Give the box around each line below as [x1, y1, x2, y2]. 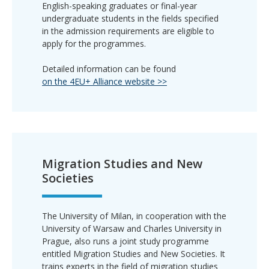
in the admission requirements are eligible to [42, 25, 214, 37]
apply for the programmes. [42, 37, 146, 49]
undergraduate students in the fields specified [42, 12, 219, 24]
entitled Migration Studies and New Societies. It [42, 247, 225, 259]
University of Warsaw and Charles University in [42, 222, 222, 234]
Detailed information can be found [42, 62, 176, 74]
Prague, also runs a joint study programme [42, 235, 209, 247]
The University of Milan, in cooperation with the [42, 210, 226, 222]
